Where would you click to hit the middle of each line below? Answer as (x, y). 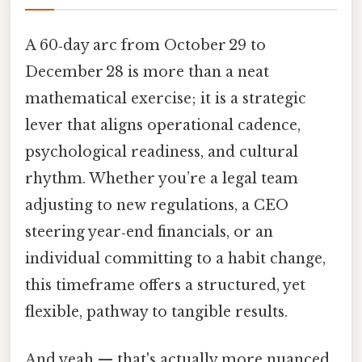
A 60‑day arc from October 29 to (145, 45)
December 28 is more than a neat (147, 72)
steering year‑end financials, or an (149, 232)
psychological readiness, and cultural (162, 152)
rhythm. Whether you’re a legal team (162, 178)
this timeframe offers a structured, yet (165, 285)
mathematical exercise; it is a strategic (166, 98)
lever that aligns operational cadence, (163, 125)
